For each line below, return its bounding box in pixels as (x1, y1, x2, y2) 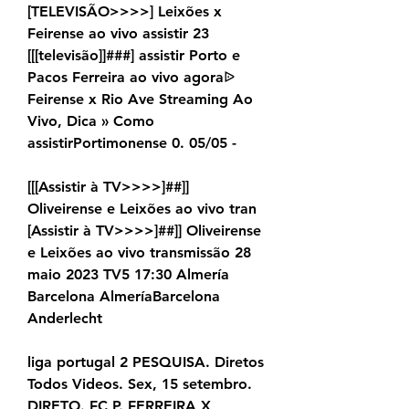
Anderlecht (27, 309, 102, 328)
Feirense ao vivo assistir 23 (27, 25, 209, 43)
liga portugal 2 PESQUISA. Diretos (27, 353, 264, 372)
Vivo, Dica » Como (27, 112, 154, 131)
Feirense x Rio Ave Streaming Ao (27, 90, 253, 109)
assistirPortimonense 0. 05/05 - (27, 134, 236, 152)
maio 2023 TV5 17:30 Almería (27, 266, 229, 284)
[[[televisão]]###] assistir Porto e (27, 47, 240, 65)
